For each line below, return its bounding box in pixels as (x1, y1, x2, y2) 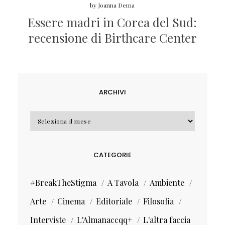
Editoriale (95, 195, 132, 206)
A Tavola (107, 177, 139, 188)
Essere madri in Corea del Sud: (28, 14, 197, 30)
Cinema (57, 195, 85, 206)
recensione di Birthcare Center (28, 29, 197, 46)
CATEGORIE (93, 150, 132, 160)
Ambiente (149, 177, 184, 188)
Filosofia (143, 195, 174, 206)
